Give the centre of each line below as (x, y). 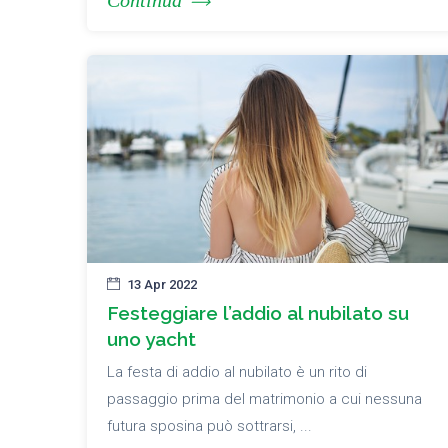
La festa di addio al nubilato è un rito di (237, 372)
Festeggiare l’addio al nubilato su (258, 313)
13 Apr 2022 (162, 285)
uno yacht (151, 339)
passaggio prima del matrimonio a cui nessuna (264, 399)
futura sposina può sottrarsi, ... (209, 426)
